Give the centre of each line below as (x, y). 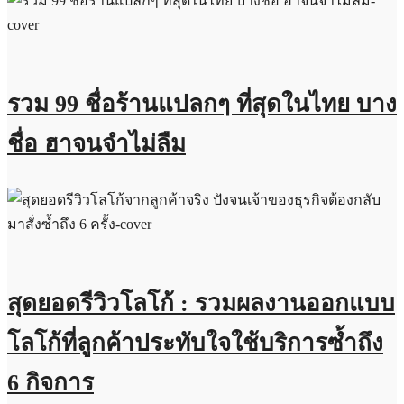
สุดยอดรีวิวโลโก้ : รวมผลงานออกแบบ (201, 304)
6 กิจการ (50, 383)
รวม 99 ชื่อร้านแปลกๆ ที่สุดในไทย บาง (202, 105)
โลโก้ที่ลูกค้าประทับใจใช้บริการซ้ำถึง (195, 344)
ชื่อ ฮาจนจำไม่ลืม (96, 144)
